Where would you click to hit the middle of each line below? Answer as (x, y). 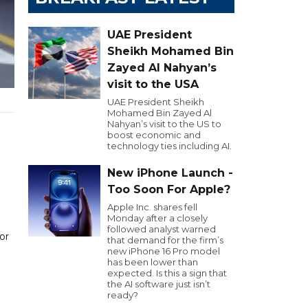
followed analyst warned (162, 229)
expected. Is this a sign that (167, 273)
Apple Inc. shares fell (152, 207)
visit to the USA (153, 84)
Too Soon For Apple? (169, 189)
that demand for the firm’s (165, 240)
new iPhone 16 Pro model (164, 251)
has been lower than (153, 262)
